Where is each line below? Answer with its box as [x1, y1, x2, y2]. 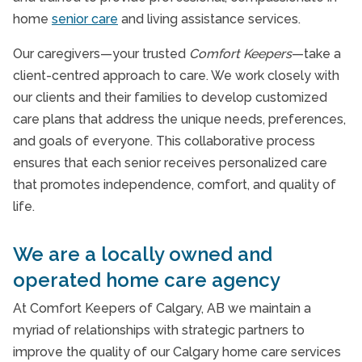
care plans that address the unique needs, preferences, [13, 112, 346, 127]
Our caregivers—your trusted [13, 46, 189, 61]
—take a [292, 46, 341, 61]
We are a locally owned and [13, 242, 272, 266]
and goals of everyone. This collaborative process [13, 133, 315, 149]
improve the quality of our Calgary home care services [13, 344, 341, 360]
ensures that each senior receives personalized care [13, 155, 327, 170]
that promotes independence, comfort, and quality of [13, 177, 336, 192]
